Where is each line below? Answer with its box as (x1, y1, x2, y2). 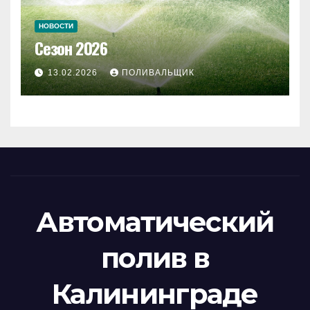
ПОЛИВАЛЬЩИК (122, 67, 194, 77)
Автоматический (36, 204, 274, 239)
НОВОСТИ (39, 22, 73, 30)
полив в (100, 240, 210, 275)
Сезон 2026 (35, 35, 107, 61)
